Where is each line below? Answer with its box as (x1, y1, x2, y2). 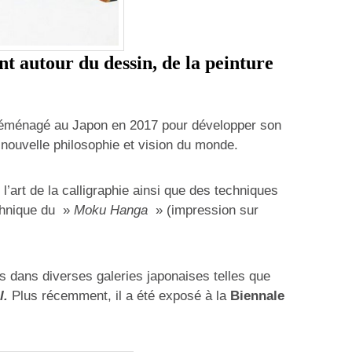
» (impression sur (148, 203, 258, 218)
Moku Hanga (74, 203, 148, 218)
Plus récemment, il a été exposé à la (8, 288, 226, 303)
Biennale (226, 288, 284, 303)
